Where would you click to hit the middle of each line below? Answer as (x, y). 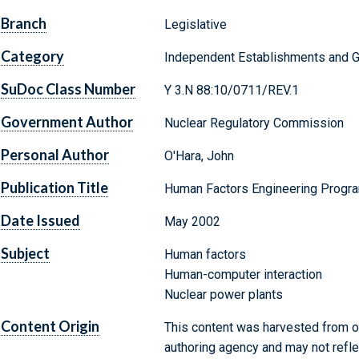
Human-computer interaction (243, 275)
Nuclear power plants (223, 295)
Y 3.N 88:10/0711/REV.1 (231, 91)
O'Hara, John (199, 156)
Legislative (195, 25)
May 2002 (192, 222)
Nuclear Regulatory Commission (254, 123)
